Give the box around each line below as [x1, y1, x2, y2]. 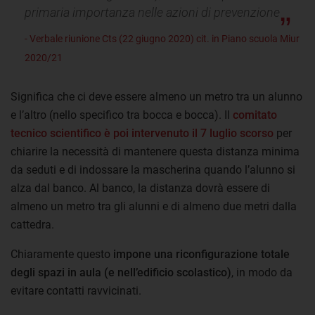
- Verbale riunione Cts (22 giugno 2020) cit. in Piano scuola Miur [25, 32, 300, 44]
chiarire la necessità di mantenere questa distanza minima [11, 144, 300, 158]
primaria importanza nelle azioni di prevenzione [25, 4, 280, 20]
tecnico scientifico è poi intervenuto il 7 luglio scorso [11, 126, 274, 140]
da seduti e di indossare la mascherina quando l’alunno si [11, 162, 295, 176]
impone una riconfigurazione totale [113, 247, 290, 261]
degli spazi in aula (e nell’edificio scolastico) [11, 265, 231, 279]
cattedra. [11, 217, 54, 231]
